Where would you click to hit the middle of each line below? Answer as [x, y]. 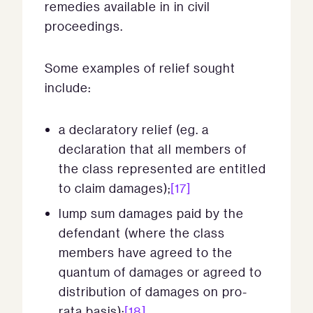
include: [68, 87]
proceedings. [84, 26]
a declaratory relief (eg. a [134, 129]
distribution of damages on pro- [153, 291]
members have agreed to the [146, 252]
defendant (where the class [142, 233]
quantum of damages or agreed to [160, 272]
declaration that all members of [153, 149]
